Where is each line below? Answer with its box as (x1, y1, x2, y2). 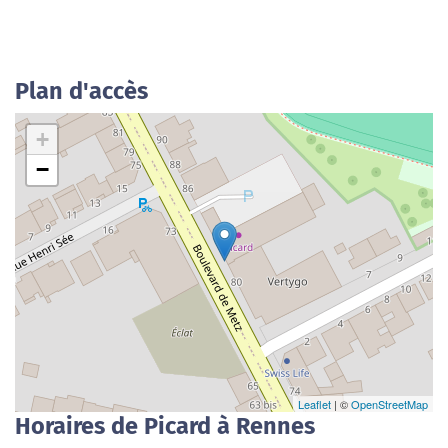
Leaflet (298, 396, 331, 412)
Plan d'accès (15, 77, 148, 105)
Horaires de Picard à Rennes (15, 412, 315, 440)
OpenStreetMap (351, 396, 428, 412)
